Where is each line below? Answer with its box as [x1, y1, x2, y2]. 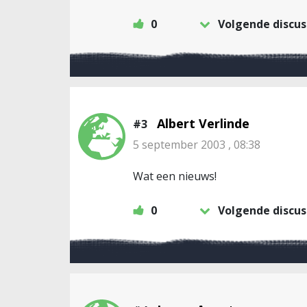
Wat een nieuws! [133, 169, 217, 184]
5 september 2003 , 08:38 [133, 137, 260, 152]
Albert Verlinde [157, 115, 249, 132]
